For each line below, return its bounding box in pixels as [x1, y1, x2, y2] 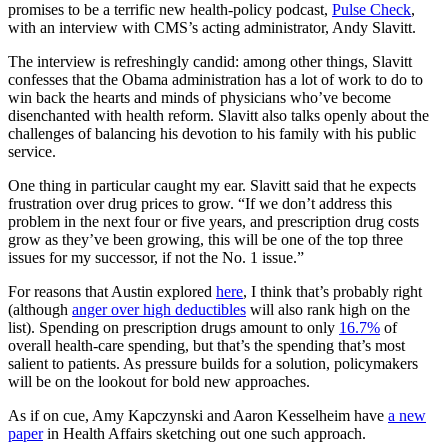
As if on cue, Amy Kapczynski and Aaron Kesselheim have [8, 406, 388, 424]
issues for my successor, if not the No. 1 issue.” [8, 248, 304, 266]
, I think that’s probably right [243, 282, 422, 300]
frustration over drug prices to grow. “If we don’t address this [8, 194, 392, 212]
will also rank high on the [246, 300, 410, 318]
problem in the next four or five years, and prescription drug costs [8, 212, 419, 230]
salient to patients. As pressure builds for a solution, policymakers [8, 354, 418, 372]
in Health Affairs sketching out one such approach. [43, 424, 366, 442]
